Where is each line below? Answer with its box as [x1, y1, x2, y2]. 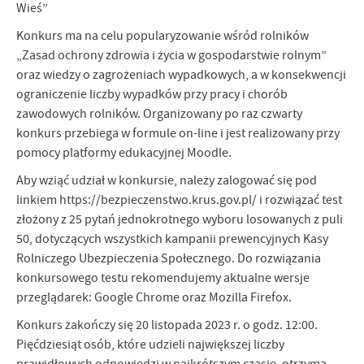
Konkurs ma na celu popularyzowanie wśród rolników [16, 27, 309, 44]
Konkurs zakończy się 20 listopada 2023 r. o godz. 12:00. [16, 316, 318, 333]
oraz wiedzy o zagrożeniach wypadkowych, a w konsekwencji [16, 66, 346, 83]
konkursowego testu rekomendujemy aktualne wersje [16, 269, 310, 286]
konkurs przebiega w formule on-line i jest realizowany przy [16, 124, 340, 141]
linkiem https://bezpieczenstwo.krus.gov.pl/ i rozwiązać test [16, 191, 342, 208]
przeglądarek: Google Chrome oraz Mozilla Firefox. [16, 288, 292, 305]
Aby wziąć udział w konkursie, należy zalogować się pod [16, 171, 317, 188]
